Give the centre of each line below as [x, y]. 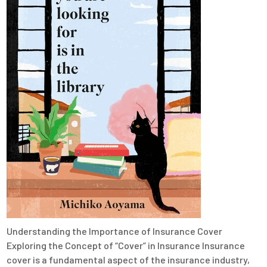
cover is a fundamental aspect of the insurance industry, [128, 260]
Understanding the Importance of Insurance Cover [115, 231]
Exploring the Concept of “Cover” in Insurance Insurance [126, 246]
